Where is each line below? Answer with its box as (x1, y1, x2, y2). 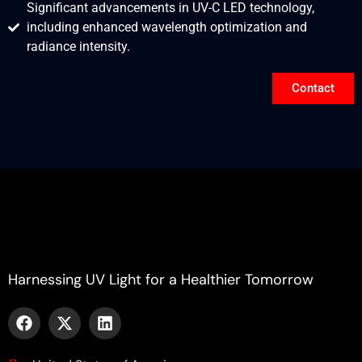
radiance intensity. (26, 38, 130, 54)
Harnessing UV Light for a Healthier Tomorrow (8, 269, 314, 289)
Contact (292, 80, 335, 95)
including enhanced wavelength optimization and (26, 19, 307, 35)
